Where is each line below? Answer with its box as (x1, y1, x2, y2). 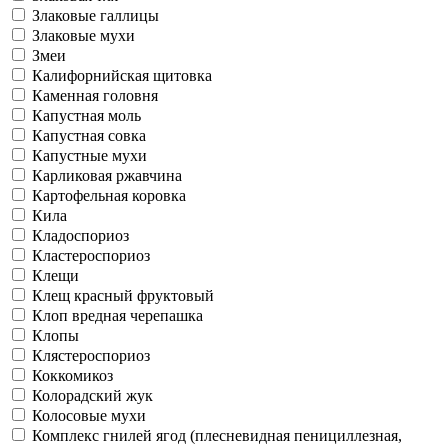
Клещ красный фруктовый (32, 286, 214, 304)
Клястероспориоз (32, 346, 150, 364)
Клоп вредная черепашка (32, 306, 203, 324)
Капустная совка (32, 126, 146, 144)
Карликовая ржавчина (32, 166, 182, 184)
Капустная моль (32, 106, 141, 124)
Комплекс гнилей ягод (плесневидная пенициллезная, (32, 426, 402, 444)
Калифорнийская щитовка (32, 66, 212, 84)
